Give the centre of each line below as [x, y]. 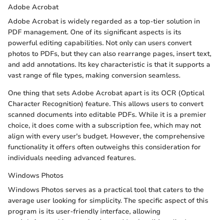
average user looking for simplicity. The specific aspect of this [108, 200]
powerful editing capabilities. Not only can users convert [100, 43]
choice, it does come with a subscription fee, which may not [104, 125]
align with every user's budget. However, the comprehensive [106, 136]
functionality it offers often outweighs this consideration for [104, 147]
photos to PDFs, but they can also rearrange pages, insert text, [110, 54]
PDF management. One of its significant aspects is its [95, 32]
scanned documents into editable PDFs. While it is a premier [107, 114]
